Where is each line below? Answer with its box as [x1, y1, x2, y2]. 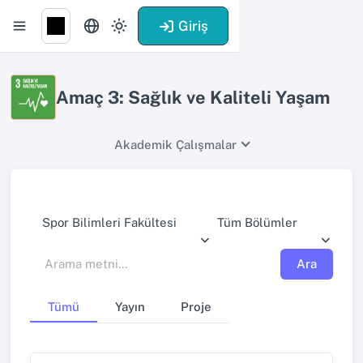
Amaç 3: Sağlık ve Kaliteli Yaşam [56, 87, 330, 108]
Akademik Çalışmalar [113, 137, 237, 152]
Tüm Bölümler [217, 216, 297, 230]
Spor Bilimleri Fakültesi [42, 216, 177, 230]
